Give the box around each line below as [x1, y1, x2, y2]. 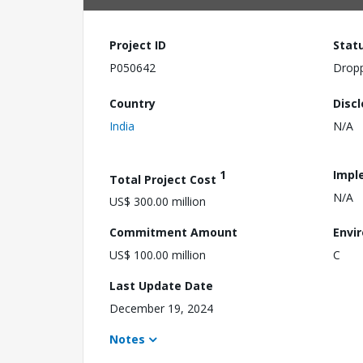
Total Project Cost [109, 171, 220, 187]
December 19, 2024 [109, 301, 213, 317]
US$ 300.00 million [109, 194, 206, 210]
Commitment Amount [109, 224, 237, 241]
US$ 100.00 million [109, 247, 206, 263]
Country [109, 95, 156, 111]
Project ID [109, 37, 166, 53]
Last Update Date [109, 278, 213, 294]
